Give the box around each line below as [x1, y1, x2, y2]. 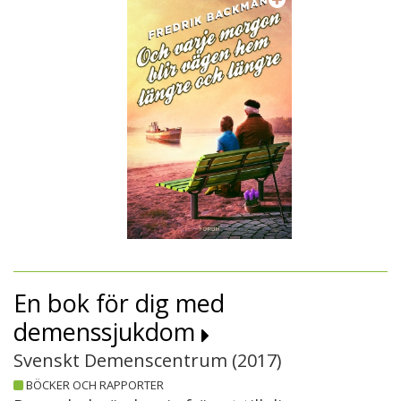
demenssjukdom [13, 314, 201, 348]
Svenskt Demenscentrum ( [13, 347, 237, 372]
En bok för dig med [13, 286, 225, 320]
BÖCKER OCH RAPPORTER [26, 376, 164, 393]
